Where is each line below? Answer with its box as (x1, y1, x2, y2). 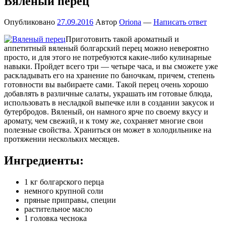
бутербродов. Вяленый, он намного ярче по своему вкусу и (4, 107, 208, 117)
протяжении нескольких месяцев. (4, 135, 120, 144)
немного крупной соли (24, 187, 103, 196)
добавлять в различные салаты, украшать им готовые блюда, (4, 89, 212, 98)
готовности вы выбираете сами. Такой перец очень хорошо (4, 80, 208, 89)
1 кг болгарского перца (24, 178, 104, 187)
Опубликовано (4, 18, 57, 27)
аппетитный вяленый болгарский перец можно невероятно (4, 44, 209, 53)
